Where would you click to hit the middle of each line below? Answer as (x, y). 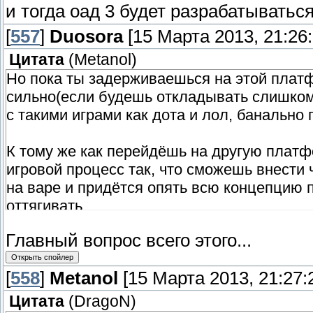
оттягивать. (46, 206)
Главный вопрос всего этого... (129, 241)
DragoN (102, 302)
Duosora (86, 37)
